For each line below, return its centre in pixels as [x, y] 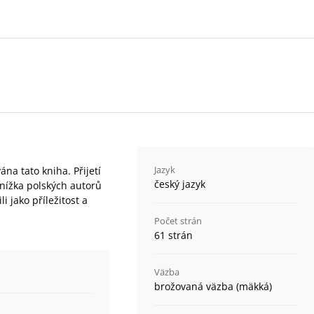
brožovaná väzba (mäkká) [213, 286]
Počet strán [178, 221]
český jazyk [179, 184]
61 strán [173, 235]
